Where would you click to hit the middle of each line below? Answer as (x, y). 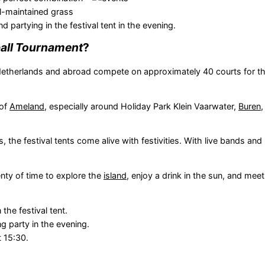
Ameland (27, 106)
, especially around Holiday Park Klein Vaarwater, (141, 106)
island (115, 176)
